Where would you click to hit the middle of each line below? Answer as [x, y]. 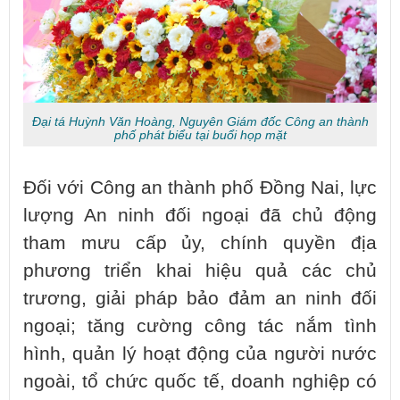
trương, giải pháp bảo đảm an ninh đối [200, 299]
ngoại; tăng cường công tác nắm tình [200, 326]
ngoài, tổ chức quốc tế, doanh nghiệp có [200, 382]
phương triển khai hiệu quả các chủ [200, 271]
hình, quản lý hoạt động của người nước [200, 354]
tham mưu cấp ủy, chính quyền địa [200, 243]
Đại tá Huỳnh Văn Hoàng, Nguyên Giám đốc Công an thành [200, 122]
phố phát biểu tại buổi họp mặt [200, 135]
